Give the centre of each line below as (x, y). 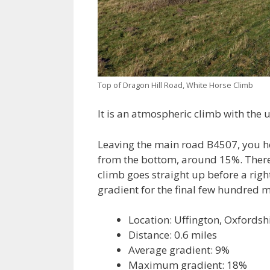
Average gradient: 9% (179, 250)
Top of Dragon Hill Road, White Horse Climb (175, 85)
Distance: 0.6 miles (173, 235)
